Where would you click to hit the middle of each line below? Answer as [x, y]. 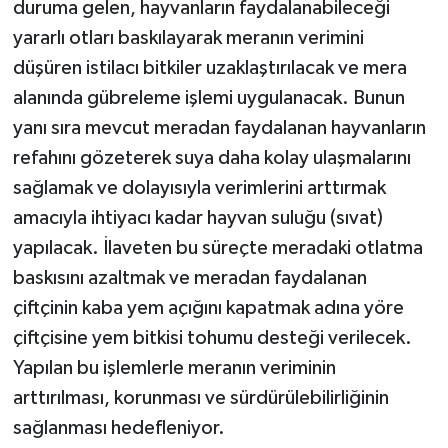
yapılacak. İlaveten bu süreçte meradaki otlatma [217, 248]
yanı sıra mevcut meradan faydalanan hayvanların [219, 128]
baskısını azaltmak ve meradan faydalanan [189, 278]
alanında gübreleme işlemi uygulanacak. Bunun [208, 98]
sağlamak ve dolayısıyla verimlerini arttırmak [199, 188]
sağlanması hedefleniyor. [118, 428]
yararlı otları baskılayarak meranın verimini [188, 38]
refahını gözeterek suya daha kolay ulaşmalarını [211, 158]
